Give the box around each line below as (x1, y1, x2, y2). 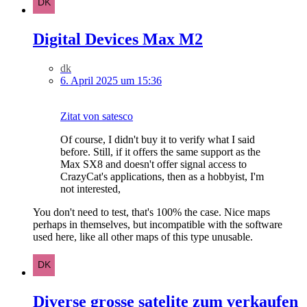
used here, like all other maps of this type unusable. (33, 230, 253, 243)
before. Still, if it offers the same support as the (60, 145, 260, 158)
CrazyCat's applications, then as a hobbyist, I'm (60, 170, 264, 182)
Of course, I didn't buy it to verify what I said (60, 133, 255, 145)
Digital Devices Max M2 (33, 29, 203, 48)
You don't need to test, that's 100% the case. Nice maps (33, 206, 270, 218)
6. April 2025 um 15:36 (60, 74, 162, 86)
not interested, (60, 182, 121, 195)
